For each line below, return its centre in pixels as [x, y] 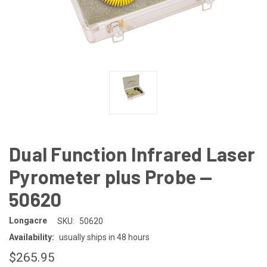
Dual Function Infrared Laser [132, 153]
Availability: [32, 237]
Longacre [28, 221]
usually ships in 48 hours [104, 237]
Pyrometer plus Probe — [111, 176]
